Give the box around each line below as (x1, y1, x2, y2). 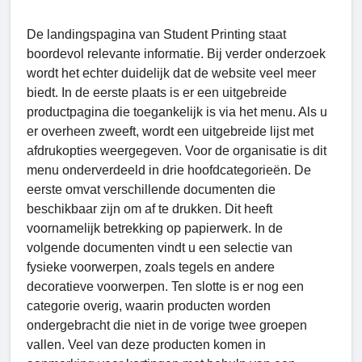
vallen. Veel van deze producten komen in (27, 337, 266, 351)
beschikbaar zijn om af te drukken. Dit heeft (27, 201, 272, 216)
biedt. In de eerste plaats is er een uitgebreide (27, 85, 287, 99)
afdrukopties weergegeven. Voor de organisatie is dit (27, 143, 326, 158)
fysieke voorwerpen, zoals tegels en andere (27, 259, 275, 274)
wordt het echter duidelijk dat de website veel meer (27, 65, 316, 80)
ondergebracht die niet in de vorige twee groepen (27, 318, 307, 332)
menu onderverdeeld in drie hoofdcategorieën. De (27, 162, 311, 177)
